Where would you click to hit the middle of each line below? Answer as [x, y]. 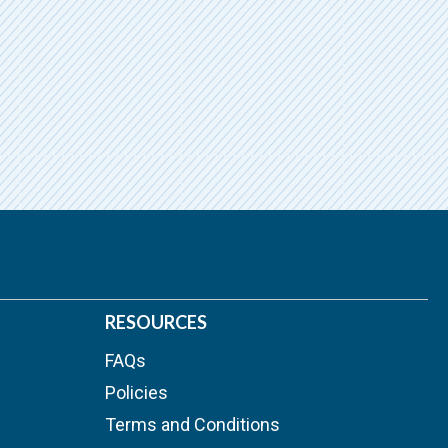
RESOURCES [156, 322]
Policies [137, 393]
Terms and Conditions [193, 425]
